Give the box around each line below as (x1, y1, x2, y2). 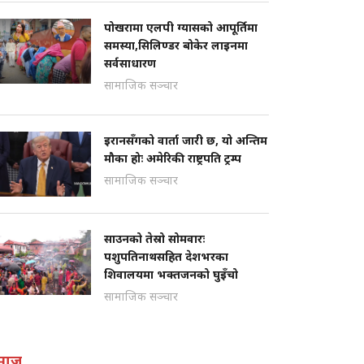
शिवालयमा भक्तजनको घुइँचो (104, 266, 238, 282)
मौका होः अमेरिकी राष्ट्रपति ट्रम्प (104, 150, 241, 166)
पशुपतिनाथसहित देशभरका (104, 249, 228, 264)
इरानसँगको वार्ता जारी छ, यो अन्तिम (104, 132, 267, 148)
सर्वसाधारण (104, 55, 156, 71)
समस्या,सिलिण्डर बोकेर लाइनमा (104, 37, 248, 53)
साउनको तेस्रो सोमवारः (104, 231, 205, 246)
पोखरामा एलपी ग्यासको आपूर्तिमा (104, 19, 258, 35)
